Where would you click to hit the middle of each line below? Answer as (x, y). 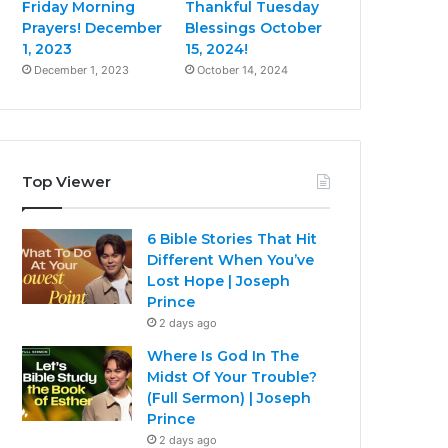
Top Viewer (67, 181)
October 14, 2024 (243, 69)
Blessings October (254, 27)
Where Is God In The (223, 355)
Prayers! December (92, 27)
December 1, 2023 (82, 69)
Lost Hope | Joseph (219, 280)
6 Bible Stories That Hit (232, 238)
